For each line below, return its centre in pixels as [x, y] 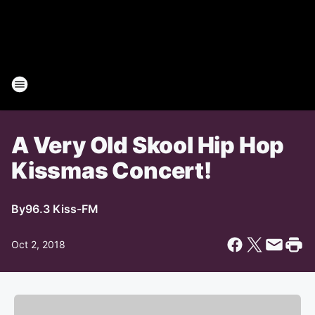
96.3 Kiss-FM [62, 209]
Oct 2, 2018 [38, 244]
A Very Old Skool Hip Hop [148, 145]
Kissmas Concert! [111, 171]
